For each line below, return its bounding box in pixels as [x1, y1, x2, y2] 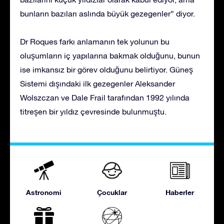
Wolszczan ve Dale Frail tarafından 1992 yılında [20, 92, 189, 102]
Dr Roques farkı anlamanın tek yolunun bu [20, 36, 169, 46]
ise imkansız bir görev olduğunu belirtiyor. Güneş [20, 64, 193, 74]
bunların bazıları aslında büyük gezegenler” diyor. [20, 8, 195, 18]
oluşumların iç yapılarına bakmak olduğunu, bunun [20, 50, 200, 60]
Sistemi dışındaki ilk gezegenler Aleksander [20, 78, 175, 88]
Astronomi [26, 187, 62, 196]
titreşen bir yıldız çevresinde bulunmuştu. [20, 106, 166, 116]
